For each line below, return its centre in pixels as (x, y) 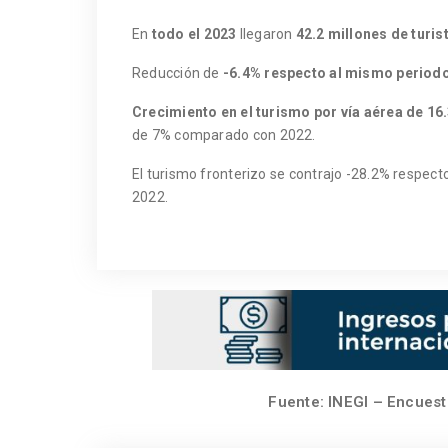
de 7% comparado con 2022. (224, 134)
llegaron (264, 33)
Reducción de (177, 72)
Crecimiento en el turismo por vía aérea (267, 111)
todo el (176, 33)
